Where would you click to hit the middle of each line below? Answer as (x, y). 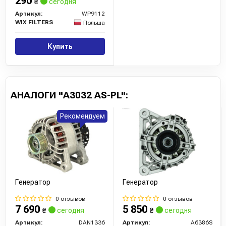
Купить (60, 47)
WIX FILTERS (34, 22)
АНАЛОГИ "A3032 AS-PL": (69, 95)
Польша (94, 23)
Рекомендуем (82, 116)
